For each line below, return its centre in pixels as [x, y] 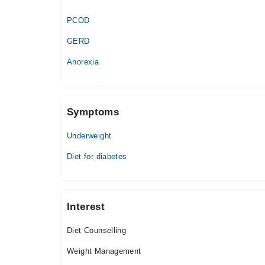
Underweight [89, 136]
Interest [86, 207]
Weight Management [104, 251]
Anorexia [83, 62]
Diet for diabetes [97, 156]
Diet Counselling [97, 230]
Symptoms [93, 112]
